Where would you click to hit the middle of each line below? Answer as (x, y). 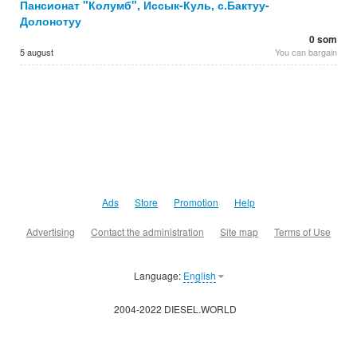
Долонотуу (51, 21)
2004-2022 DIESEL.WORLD (178, 309)
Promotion (196, 202)
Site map (239, 231)
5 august (37, 52)
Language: (158, 275)
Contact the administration (147, 231)
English (199, 275)
